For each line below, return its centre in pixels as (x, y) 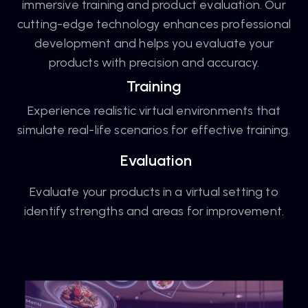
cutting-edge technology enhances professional (154, 24)
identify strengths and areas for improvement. (154, 211)
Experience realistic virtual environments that (154, 110)
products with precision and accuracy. (154, 62)
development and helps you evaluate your (154, 43)
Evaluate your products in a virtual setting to (154, 191)
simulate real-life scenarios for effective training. (154, 130)
